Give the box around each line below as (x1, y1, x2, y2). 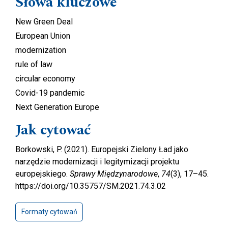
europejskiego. (15, 169, 70, 179)
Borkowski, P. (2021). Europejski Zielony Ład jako (15, 145, 188, 155)
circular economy (15, 74, 75, 84)
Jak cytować (15, 119, 91, 141)
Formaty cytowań (21, 208, 77, 216)
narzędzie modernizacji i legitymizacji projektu (15, 157, 179, 167)
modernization (15, 45, 66, 55)
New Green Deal (15, 17, 73, 27)
